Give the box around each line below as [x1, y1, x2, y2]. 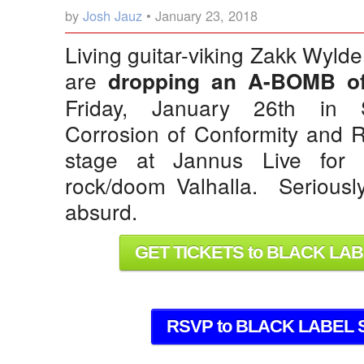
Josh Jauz [83, 6, 142, 26]
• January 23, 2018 [142, 6, 258, 26]
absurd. [65, 196, 137, 227]
